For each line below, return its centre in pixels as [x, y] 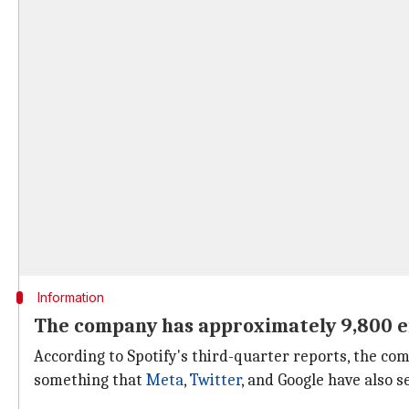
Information [70, 297]
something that [90, 380]
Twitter [215, 380]
